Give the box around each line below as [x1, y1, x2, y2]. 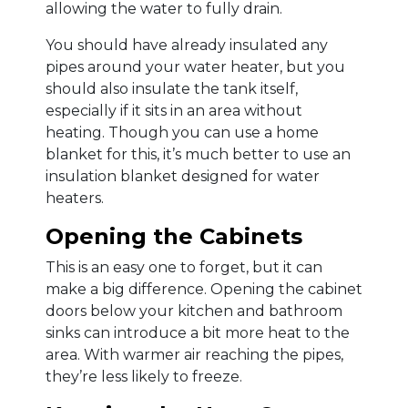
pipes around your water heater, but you [46, 58, 345, 76]
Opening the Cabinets [46, 223, 302, 250]
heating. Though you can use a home [46, 124, 319, 142]
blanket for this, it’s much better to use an [46, 146, 351, 164]
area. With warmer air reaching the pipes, [46, 346, 343, 364]
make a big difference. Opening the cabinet [46, 280, 362, 299]
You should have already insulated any [46, 36, 328, 55]
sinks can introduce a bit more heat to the [46, 324, 350, 342]
